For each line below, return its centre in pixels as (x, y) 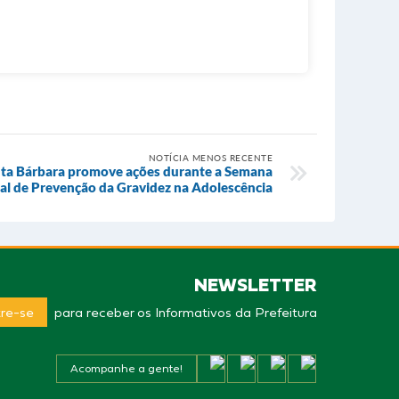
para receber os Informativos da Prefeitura (184, 312)
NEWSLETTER (256, 285)
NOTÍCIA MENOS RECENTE (210, 158)
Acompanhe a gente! (126, 369)
